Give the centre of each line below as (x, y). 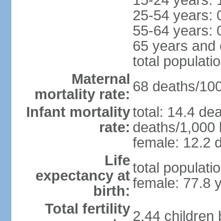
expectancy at (83, 176)
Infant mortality (78, 112)
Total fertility (87, 209)
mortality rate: (82, 94)
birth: (111, 191)
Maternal (101, 79)
